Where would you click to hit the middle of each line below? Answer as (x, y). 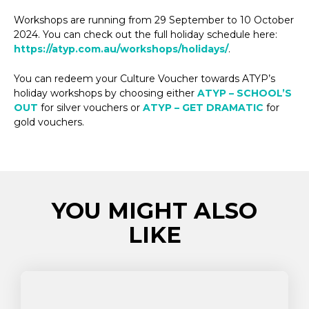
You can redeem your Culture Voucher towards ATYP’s (144, 79)
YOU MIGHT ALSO (154, 211)
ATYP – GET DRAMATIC (203, 108)
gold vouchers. (49, 122)
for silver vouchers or (90, 108)
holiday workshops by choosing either (106, 93)
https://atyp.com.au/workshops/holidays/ (121, 49)
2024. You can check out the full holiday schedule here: (146, 34)
